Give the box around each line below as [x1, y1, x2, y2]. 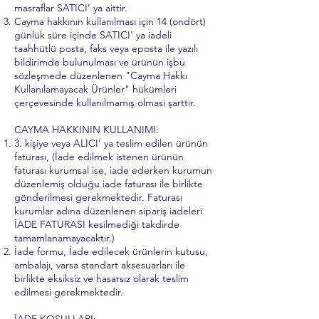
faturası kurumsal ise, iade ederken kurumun [14, 164, 212, 177]
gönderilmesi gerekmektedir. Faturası [14, 191, 182, 204]
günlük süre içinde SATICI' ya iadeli [14, 28, 172, 41]
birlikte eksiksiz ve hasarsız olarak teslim [14, 272, 189, 285]
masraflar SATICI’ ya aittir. [14, 1, 127, 14]
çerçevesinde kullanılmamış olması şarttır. [14, 96, 196, 109]
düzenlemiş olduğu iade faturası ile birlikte [14, 177, 203, 190]
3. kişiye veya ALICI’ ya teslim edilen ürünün [14, 137, 208, 150]
